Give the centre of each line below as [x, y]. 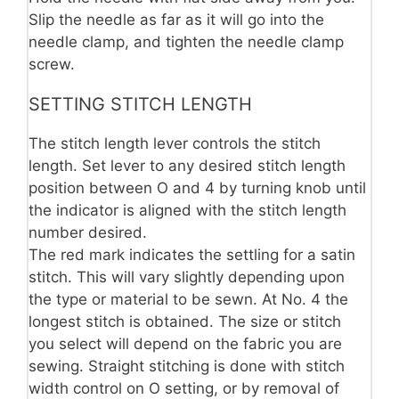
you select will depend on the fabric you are [185, 343]
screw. [52, 64]
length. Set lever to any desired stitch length [187, 165]
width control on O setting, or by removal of [184, 388]
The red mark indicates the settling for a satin [192, 254]
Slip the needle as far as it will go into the [176, 19]
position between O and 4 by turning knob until [197, 187]
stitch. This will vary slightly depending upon [187, 277]
